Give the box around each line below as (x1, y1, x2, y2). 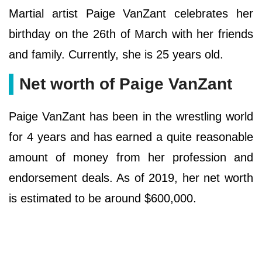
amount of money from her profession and (9, 150, 253, 164)
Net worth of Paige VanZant (19, 74, 232, 93)
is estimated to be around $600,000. (9, 191, 196, 205)
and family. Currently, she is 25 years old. (9, 47, 223, 61)
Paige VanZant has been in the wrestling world (9, 109, 253, 123)
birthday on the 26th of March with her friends (9, 27, 253, 40)
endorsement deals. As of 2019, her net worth (9, 171, 253, 184)
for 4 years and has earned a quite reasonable (9, 130, 253, 143)
